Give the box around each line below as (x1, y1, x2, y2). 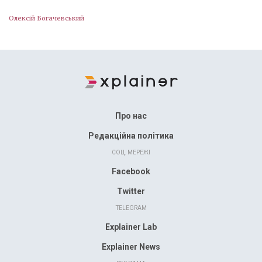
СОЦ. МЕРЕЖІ (112, 149, 150, 156)
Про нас (115, 111, 147, 120)
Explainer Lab (105, 222, 157, 232)
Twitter (117, 187, 145, 196)
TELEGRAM (115, 205, 147, 211)
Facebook (112, 167, 150, 176)
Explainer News (102, 242, 160, 251)
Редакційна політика (88, 131, 174, 140)
